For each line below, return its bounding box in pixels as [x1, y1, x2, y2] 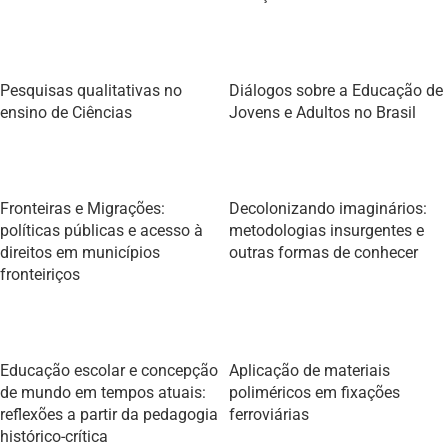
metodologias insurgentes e [229, 221, 424, 240]
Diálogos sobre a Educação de [229, 81, 443, 100]
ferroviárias [229, 405, 309, 424]
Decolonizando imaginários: [229, 199, 427, 218]
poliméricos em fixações [229, 383, 400, 402]
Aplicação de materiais [229, 361, 390, 380]
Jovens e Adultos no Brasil [229, 103, 416, 122]
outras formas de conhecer [229, 243, 418, 262]
